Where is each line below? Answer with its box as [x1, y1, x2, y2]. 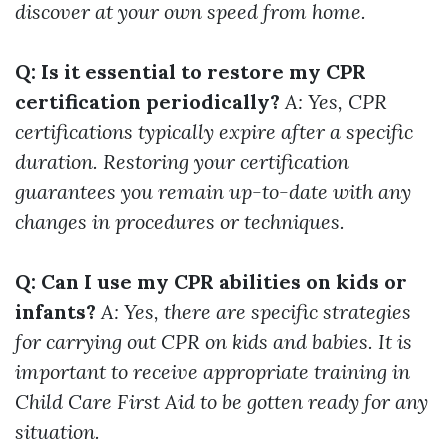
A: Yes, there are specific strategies [101, 299, 411, 325]
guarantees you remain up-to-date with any [15, 179, 411, 205]
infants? [15, 299, 96, 325]
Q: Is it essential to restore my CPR [15, 59, 366, 85]
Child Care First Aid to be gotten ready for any [15, 389, 428, 415]
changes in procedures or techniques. [15, 209, 345, 235]
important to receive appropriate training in [15, 359, 410, 385]
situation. [15, 419, 100, 445]
